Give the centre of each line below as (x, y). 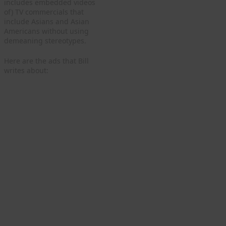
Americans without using (46, 31)
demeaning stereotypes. (45, 41)
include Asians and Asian (47, 22)
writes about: (26, 71)
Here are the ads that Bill (46, 61)
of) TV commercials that (44, 12)
